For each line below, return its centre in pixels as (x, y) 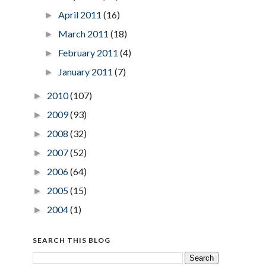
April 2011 (81, 14)
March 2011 (84, 33)
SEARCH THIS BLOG (71, 240)
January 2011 (86, 71)
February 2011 (89, 52)
